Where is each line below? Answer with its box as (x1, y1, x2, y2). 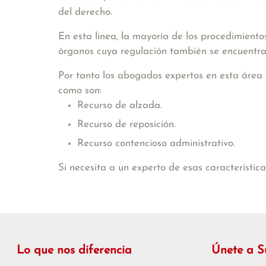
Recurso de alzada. (77, 100, 162, 110)
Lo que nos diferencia (17, 245, 132, 256)
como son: (58, 85, 102, 96)
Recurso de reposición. (77, 119, 176, 129)
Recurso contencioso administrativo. (77, 138, 235, 148)
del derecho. (58, 7, 112, 17)
